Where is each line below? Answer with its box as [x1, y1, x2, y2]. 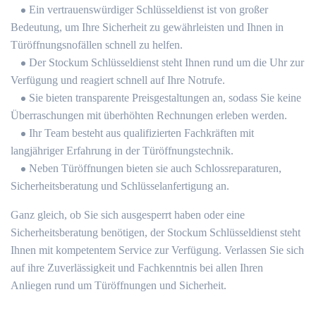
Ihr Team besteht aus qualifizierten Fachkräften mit [29, 127, 254, 139]
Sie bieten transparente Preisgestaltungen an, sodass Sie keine [29, 92, 301, 104]
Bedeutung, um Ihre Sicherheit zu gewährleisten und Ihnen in [11, 21, 284, 33]
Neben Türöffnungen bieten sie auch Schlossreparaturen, [29, 162, 281, 174]
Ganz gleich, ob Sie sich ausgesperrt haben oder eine [11, 209, 245, 221]
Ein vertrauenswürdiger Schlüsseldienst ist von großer [29, 4, 268, 16]
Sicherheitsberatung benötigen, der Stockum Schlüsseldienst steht [11, 226, 300, 238]
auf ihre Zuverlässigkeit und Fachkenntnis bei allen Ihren [11, 262, 263, 274]
